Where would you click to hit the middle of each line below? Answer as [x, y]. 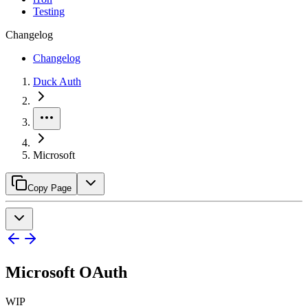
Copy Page [49, 188]
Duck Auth [57, 81]
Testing [49, 11]
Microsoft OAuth [66, 272]
